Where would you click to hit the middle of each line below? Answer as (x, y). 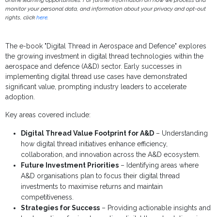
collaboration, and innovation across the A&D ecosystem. (111, 155)
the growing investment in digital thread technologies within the (105, 56)
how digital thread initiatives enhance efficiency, (94, 144)
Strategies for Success (61, 208)
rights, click (21, 18)
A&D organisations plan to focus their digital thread (101, 176)
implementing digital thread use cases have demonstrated (96, 77)
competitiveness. (47, 197)
